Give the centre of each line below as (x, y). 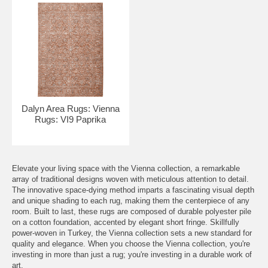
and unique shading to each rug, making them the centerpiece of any (131, 201)
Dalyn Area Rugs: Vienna (70, 109)
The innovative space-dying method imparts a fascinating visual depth (133, 190)
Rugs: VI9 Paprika (71, 119)
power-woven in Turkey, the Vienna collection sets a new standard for (132, 233)
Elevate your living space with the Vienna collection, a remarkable (126, 168)
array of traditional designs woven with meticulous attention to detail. (130, 179)
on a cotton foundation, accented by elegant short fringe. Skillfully (126, 222)
